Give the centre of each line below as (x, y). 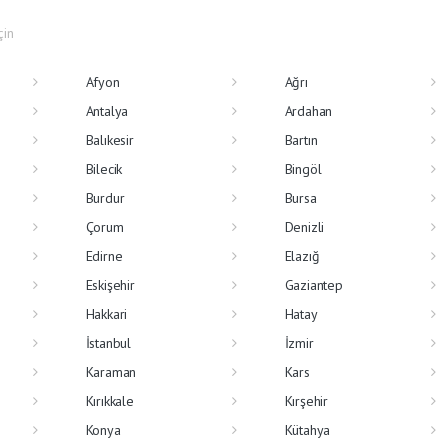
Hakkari (106, 313)
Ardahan (308, 110)
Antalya (107, 110)
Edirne (104, 255)
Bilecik (104, 168)
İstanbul (108, 342)
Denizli (304, 226)
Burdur (105, 197)
